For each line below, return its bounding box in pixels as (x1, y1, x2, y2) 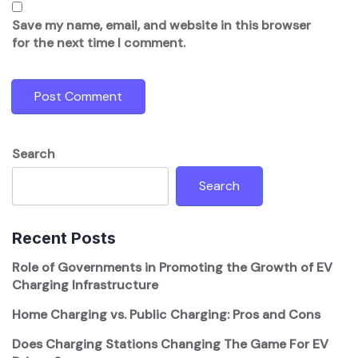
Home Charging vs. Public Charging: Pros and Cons (12, 306, 320, 324)
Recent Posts (12, 229, 116, 249)
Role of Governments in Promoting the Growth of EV (12, 259, 332, 276)
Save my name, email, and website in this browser (12, 17, 311, 34)
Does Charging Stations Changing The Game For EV (12, 336, 328, 353)
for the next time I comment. (12, 34, 185, 52)
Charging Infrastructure (12, 276, 158, 294)
